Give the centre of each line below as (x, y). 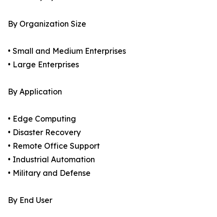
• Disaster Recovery (44, 132)
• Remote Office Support (54, 146)
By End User (30, 200)
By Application (35, 92)
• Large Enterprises (43, 65)
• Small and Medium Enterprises (67, 51)
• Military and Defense (49, 173)
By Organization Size (47, 24)
